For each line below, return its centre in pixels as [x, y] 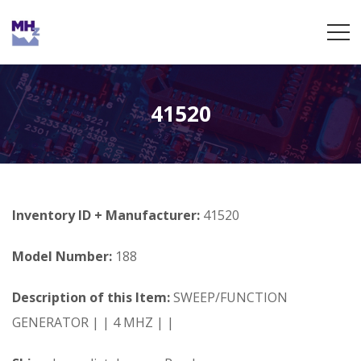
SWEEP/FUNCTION [229, 297]
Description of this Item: [91, 297]
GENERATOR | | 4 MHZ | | [93, 322]
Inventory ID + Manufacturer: [108, 215]
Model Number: [62, 256]
